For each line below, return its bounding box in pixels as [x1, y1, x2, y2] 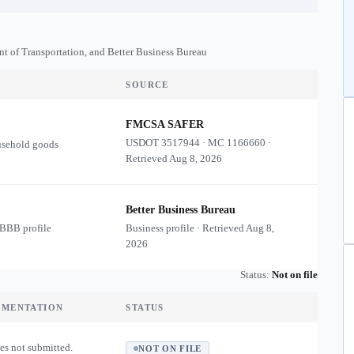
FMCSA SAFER [126, 119, 205, 130]
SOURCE [126, 80, 169, 89]
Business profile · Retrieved [126, 222, 247, 234]
